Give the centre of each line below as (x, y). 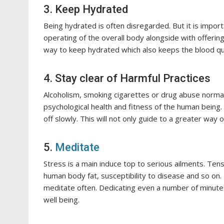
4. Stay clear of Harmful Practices (127, 78)
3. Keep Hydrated (86, 9)
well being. (61, 200)
